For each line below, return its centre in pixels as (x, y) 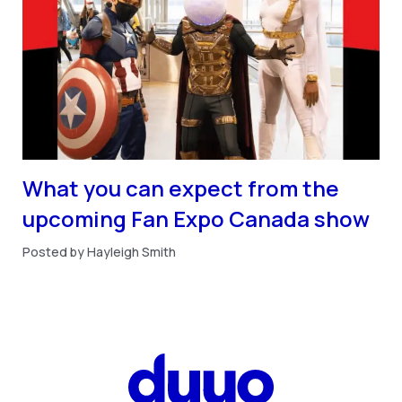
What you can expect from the (181, 188)
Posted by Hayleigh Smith (100, 251)
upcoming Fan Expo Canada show (197, 218)
